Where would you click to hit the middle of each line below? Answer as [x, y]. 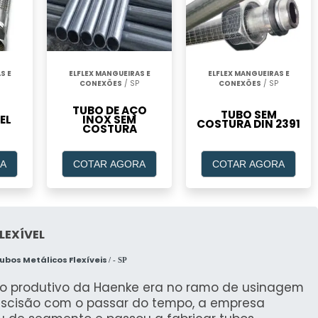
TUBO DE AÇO [109, 110]
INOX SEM [109, 119]
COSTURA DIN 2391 [248, 124]
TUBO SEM [248, 115]
